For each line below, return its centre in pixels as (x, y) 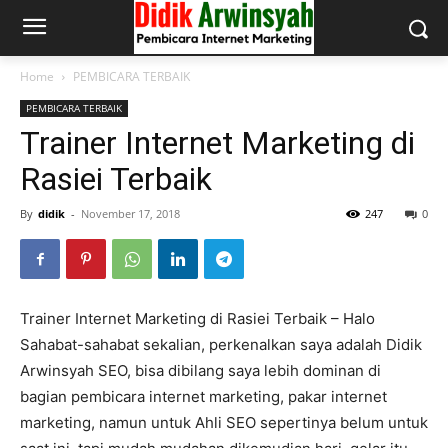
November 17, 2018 (130, 213)
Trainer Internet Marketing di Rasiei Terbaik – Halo (197, 318)
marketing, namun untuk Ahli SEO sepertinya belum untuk (224, 422)
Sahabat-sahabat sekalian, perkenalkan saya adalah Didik (221, 344)
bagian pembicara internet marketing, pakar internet (203, 396)
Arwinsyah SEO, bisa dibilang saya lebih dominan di (200, 370)
